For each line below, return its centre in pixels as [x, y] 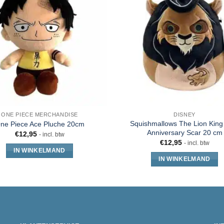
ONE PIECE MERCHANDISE [39, 115]
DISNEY [184, 115]
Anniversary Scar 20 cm [184, 132]
